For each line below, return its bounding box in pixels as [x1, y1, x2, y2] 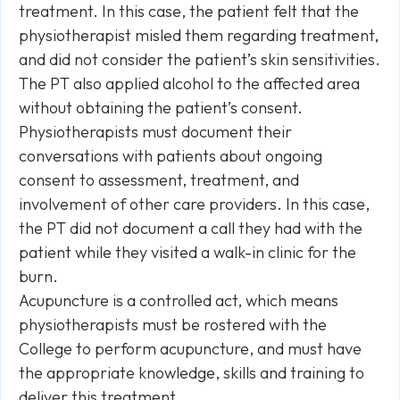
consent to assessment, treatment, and [19, 170, 299, 190]
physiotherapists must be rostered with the [19, 314, 327, 335]
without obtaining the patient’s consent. [19, 97, 306, 118]
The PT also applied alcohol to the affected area [19, 73, 360, 94]
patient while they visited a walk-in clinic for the [19, 242, 356, 262]
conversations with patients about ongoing [19, 146, 322, 166]
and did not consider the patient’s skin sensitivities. [19, 49, 380, 70]
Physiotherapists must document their [19, 121, 292, 142]
